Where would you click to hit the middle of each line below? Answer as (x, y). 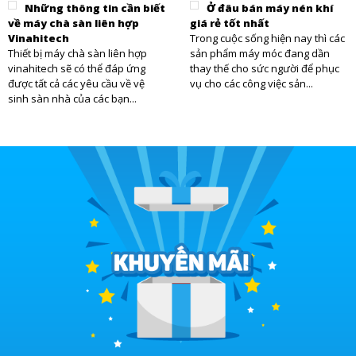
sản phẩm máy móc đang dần (260, 54)
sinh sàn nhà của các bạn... (72, 99)
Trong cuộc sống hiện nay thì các (267, 39)
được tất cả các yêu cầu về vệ (76, 84)
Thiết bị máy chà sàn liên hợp (77, 54)
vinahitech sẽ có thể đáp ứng (77, 69)
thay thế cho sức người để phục (265, 69)
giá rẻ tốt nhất (230, 23)
